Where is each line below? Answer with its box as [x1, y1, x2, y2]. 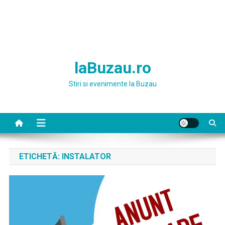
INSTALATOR [61, 152, 111, 161]
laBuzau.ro [74, 58, 151, 77]
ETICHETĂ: [19, 152, 62, 161]
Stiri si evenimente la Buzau [68, 80, 157, 88]
